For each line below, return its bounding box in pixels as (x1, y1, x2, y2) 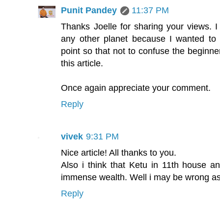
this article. (61, 57, 104, 68)
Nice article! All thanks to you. (61, 147, 177, 158)
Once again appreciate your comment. (61, 82, 211, 93)
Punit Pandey (61, 4, 117, 15)
